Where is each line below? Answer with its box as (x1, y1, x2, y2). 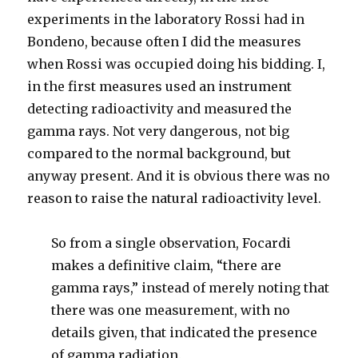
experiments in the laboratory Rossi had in (27, 11, 305, 27)
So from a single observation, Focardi (51, 235, 292, 251)
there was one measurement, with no (51, 302, 291, 318)
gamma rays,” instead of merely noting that (51, 280, 330, 296)
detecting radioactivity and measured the (27, 101, 292, 117)
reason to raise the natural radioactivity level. (27, 190, 322, 206)
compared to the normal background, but (27, 145, 292, 161)
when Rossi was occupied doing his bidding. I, (27, 56, 326, 72)
